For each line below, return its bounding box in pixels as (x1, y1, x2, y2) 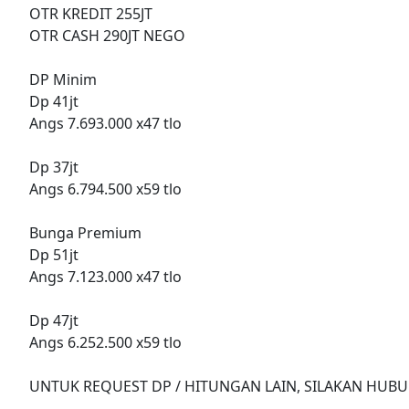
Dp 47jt (29, 310, 79, 331)
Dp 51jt (29, 245, 79, 266)
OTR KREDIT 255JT (29, 4, 152, 25)
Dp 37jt (29, 157, 79, 178)
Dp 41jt (29, 91, 79, 112)
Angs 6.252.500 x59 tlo (29, 332, 182, 353)
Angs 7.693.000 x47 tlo (29, 113, 182, 134)
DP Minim (29, 69, 97, 90)
